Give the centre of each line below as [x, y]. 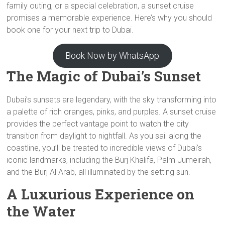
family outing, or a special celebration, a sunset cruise [100, 6]
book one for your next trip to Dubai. [70, 30]
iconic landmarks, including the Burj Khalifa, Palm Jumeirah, [109, 160]
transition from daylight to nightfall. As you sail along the [104, 136]
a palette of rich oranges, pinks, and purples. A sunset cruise [111, 112]
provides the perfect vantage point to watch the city [98, 124]
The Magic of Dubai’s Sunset [104, 76]
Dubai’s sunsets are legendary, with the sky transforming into [112, 100]
